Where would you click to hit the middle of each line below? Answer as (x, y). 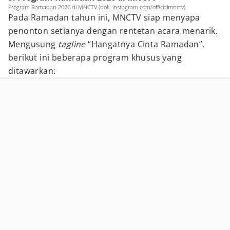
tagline (73, 44)
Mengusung (33, 44)
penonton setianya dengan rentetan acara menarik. (113, 31)
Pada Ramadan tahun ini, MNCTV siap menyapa (104, 17)
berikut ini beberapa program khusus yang (95, 57)
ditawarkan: (32, 71)
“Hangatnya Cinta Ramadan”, (146, 44)
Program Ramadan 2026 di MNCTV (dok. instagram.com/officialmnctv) (97, 7)
